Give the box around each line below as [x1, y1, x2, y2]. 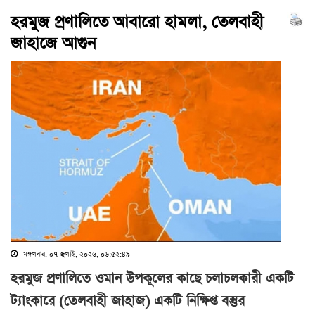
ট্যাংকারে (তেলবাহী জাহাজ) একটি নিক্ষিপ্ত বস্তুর [11, 291, 245, 311]
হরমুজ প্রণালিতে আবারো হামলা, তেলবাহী [11, 11, 264, 34]
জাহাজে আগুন [11, 32, 96, 55]
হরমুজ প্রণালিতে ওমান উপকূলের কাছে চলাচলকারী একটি [11, 269, 294, 288]
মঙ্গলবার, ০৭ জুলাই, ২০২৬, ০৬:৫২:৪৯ [21, 249, 130, 259]
